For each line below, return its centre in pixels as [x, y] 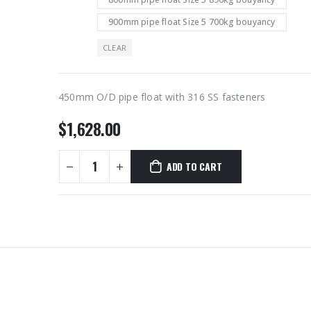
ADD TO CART [194, 167]
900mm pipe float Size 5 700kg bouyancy [192, 22]
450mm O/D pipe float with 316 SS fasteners [162, 97]
